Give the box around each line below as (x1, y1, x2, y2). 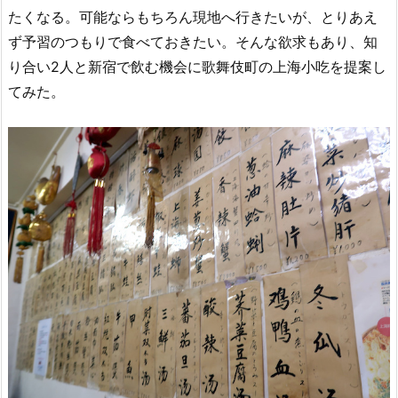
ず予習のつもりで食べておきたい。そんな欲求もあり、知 (8, 33, 378, 52)
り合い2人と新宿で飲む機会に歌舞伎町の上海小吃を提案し (8, 58, 386, 76)
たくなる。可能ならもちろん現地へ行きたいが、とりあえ (8, 8, 378, 27)
